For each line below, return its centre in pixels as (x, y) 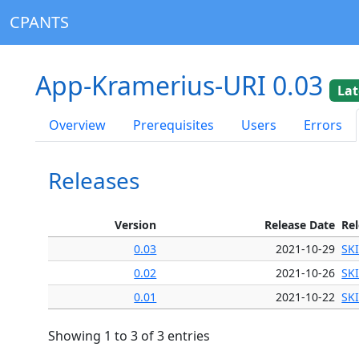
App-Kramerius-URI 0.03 (182, 85)
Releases (94, 180)
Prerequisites (173, 125)
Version (136, 224)
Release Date (300, 224)
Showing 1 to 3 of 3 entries (129, 335)
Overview (77, 125)
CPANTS (39, 22)
